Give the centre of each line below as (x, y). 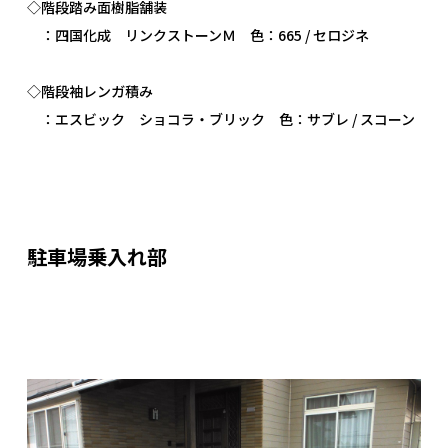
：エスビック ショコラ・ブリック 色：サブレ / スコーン (221, 118)
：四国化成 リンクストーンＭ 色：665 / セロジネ (198, 34)
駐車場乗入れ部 (97, 256)
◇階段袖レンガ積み (90, 90)
